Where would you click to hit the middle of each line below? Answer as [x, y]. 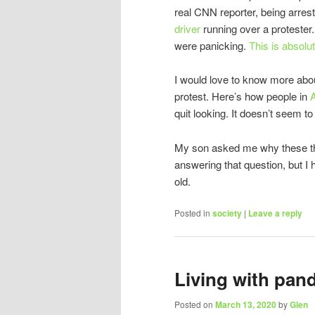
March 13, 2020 [246, 304]
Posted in [192, 212]
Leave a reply [275, 213]
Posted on [195, 304]
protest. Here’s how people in [242, 96]
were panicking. [212, 45]
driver [187, 28]
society [227, 213]
